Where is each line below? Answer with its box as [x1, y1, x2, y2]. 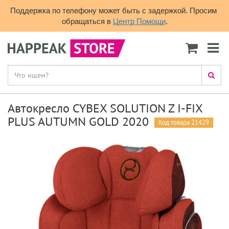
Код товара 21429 [158, 118, 209, 127]
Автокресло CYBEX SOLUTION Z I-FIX [8, 100, 202, 116]
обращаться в [61, 17, 113, 26]
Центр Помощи [112, 17, 166, 26]
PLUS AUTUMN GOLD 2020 [8, 113, 149, 129]
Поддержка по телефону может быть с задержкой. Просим [10, 6, 217, 15]
